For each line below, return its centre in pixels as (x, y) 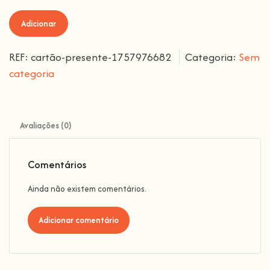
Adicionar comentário (79, 220)
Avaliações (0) (46, 125)
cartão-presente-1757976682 (101, 57)
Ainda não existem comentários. (87, 188)
